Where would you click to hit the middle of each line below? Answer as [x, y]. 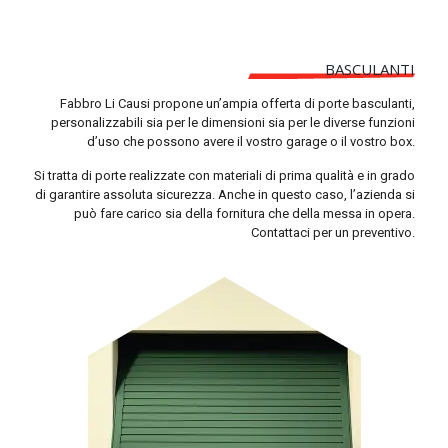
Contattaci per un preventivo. [333, 232]
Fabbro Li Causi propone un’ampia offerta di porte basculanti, [237, 103]
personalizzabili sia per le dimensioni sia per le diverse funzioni [233, 122]
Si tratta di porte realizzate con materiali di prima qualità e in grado [224, 175]
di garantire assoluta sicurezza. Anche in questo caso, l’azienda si [225, 194]
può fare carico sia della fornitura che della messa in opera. [244, 213]
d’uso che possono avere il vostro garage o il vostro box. [251, 141]
